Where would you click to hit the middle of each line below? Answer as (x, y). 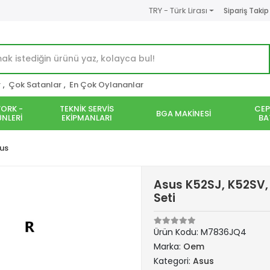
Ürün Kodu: (177, 232)
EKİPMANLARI (87, 118)
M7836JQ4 (224, 232)
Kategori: (173, 261)
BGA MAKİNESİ (183, 113)
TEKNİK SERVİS (87, 109)
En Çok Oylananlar (106, 85)
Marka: (168, 246)
